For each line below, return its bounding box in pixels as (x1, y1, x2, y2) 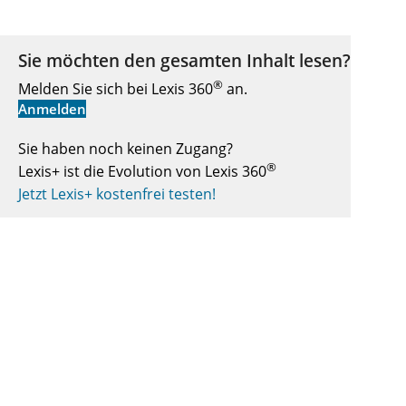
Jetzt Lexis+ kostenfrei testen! (18, 183, 216, 204)
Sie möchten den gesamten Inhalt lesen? (18, 48, 351, 72)
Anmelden (18, 100, 86, 119)
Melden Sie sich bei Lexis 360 (18, 79, 213, 100)
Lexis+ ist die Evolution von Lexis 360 (18, 161, 266, 182)
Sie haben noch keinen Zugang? (18, 139, 233, 159)
